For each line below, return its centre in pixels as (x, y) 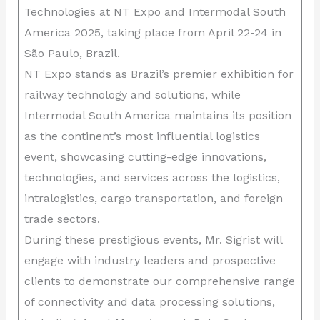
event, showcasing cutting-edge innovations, (145, 157)
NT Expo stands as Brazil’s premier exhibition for (159, 74)
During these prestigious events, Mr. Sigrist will (153, 240)
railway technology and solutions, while (132, 95)
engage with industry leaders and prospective (150, 260)
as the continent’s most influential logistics (142, 136)
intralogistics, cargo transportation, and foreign (153, 198)
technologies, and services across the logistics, (152, 177)
